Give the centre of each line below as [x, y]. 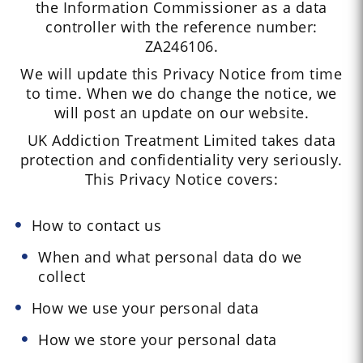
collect [62, 277]
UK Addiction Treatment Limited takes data [181, 141]
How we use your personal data [145, 308]
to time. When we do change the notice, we [181, 94]
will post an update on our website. [181, 113]
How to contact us [96, 226]
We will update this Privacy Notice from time [181, 74]
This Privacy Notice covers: [181, 179]
